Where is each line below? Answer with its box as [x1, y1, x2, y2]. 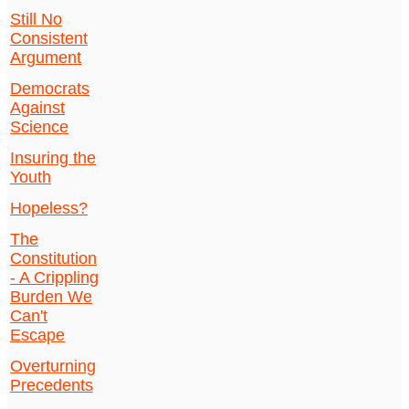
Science [10, 118, 68, 137]
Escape [10, 326, 65, 345]
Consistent [10, 29, 88, 48]
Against [10, 99, 65, 118]
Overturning [10, 357, 96, 376]
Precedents [10, 376, 93, 395]
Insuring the [10, 149, 96, 168]
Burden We [10, 288, 92, 307]
